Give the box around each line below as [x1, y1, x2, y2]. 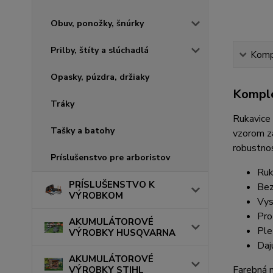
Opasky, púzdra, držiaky [51, 71, 149, 83]
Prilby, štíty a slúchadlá [51, 44, 149, 56]
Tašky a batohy [51, 124, 115, 136]
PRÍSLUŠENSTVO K [69, 178, 155, 191]
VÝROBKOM [69, 189, 123, 202]
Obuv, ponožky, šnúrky [51, 17, 144, 29]
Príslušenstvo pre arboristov [51, 151, 170, 163]
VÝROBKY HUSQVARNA [69, 226, 175, 239]
